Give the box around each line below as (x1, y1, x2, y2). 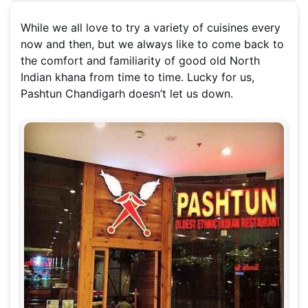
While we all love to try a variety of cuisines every (21, 21, 280, 35)
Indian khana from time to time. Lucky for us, (21, 70, 254, 85)
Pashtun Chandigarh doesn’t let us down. (21, 87, 236, 101)
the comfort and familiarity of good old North (21, 54, 260, 68)
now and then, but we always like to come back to (21, 37, 284, 52)
